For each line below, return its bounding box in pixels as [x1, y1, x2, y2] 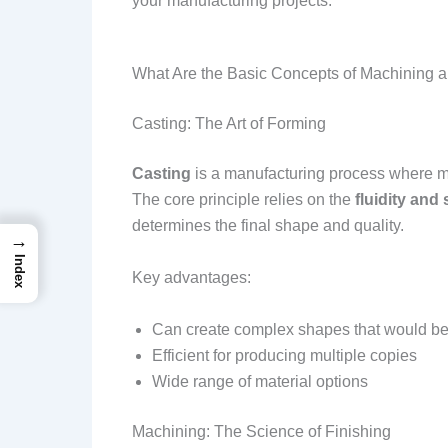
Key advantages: [132, 268, 251, 286]
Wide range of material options [152, 372, 368, 390]
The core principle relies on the [132, 191, 355, 209]
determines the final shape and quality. [132, 217, 404, 235]
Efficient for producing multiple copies [152, 346, 417, 364]
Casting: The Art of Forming [132, 115, 326, 133]
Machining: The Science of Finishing [132, 422, 391, 440]
